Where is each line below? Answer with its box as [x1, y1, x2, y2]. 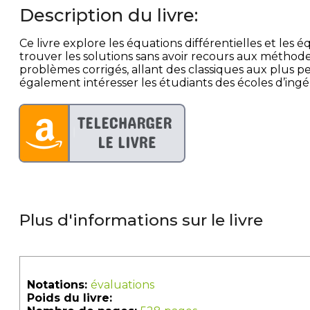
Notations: [27, 278, 91, 292]
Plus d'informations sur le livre [19, 210, 263, 230]
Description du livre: [19, 4, 198, 26]
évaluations [91, 278, 154, 292]
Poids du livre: [27, 291, 112, 305]
